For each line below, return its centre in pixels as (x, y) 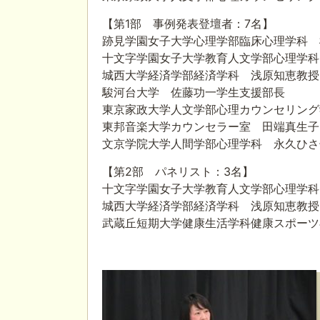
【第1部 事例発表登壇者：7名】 (188, 24)
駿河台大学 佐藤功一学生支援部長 (194, 92)
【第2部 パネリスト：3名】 (178, 171)
